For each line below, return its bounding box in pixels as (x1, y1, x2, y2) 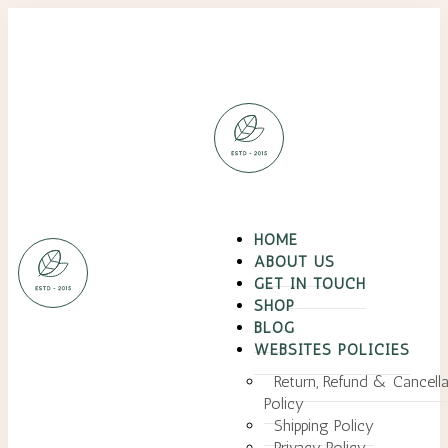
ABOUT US (253, 252, 335, 271)
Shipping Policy (273, 416, 374, 435)
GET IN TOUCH (253, 274, 366, 293)
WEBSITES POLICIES (253, 340, 410, 359)
